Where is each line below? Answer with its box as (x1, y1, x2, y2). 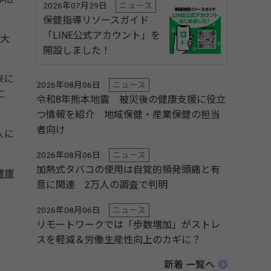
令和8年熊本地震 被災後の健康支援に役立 (36, 94, 226, 105)
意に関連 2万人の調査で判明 (36, 179, 168, 191)
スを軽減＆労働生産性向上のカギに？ (36, 234, 201, 246)
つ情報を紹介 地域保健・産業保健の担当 (36, 109, 220, 120)
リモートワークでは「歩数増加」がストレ (36, 219, 220, 230)
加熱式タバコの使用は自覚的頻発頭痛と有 (36, 164, 220, 175)
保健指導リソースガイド (43, 15, 149, 26)
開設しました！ (43, 45, 111, 56)
